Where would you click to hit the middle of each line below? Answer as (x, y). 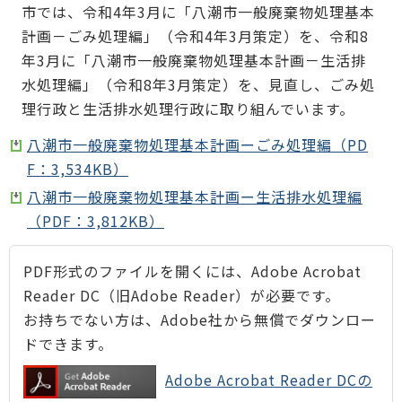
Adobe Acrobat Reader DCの (269, 379)
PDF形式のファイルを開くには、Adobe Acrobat (192, 271)
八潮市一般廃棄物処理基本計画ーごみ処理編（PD (197, 145)
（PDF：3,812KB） (96, 220)
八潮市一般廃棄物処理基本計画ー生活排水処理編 (195, 196)
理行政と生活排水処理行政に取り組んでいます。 (188, 108)
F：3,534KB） (78, 169)
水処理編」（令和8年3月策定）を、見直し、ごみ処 (198, 84)
